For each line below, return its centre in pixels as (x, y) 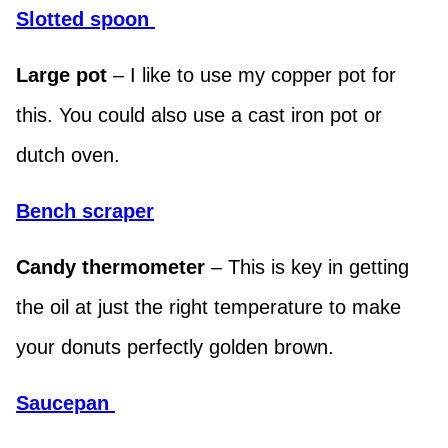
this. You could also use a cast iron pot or (199, 115)
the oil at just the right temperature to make (208, 307)
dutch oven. (68, 155)
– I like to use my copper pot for (251, 75)
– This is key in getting (310, 267)
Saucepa (56, 403)
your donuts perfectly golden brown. (175, 347)
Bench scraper (85, 211)
